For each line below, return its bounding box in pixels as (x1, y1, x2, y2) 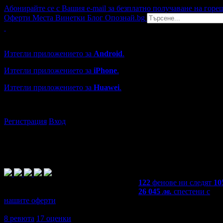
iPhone (94, 66, 117, 75)
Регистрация (4, 117, 47, 125)
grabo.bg (51, 100, 81, 109)
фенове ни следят (152, 178, 212, 187)
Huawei (94, 83, 119, 92)
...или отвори (4, 100, 51, 109)
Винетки (55, 13, 85, 22)
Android (94, 49, 122, 58)
